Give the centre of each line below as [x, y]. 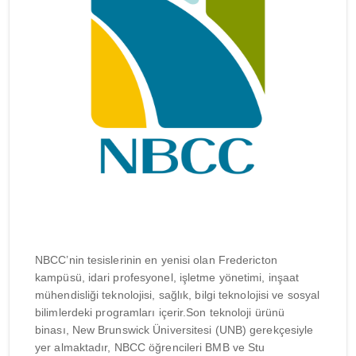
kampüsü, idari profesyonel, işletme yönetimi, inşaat [167, 277]
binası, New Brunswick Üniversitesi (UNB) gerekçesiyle [174, 330]
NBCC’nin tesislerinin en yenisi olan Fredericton [156, 260]
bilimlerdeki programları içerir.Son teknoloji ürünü [160, 312]
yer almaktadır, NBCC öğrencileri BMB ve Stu [150, 347]
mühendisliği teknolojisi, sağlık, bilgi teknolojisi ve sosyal [178, 295]
